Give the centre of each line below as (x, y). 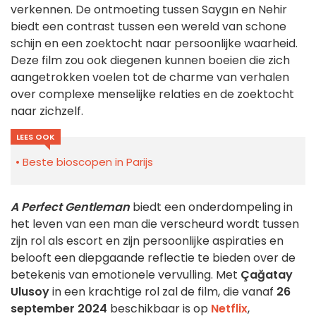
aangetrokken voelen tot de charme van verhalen (150, 78)
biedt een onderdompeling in (211, 207)
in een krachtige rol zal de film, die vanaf (163, 292)
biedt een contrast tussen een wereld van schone (148, 27)
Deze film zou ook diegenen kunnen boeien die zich (150, 61)
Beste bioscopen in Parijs (88, 162)
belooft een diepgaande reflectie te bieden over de (153, 258)
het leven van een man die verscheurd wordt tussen (155, 224)
